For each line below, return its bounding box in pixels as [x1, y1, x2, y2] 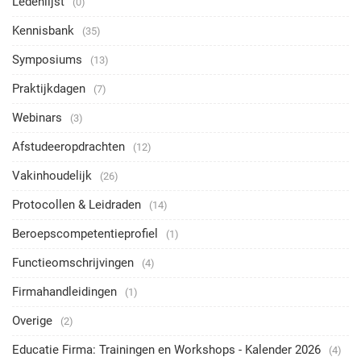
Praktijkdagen [12, 81, 85, 96]
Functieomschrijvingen [12, 255, 134, 270]
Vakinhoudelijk [12, 168, 92, 183]
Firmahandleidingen [12, 284, 117, 299]
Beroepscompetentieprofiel [12, 226, 158, 241]
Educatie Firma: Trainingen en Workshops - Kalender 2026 [12, 342, 321, 357]
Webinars [12, 110, 62, 125]
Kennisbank [12, 23, 74, 38]
